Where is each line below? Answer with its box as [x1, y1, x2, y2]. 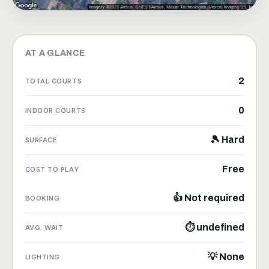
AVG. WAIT [25, 223, 64, 232]
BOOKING [25, 193, 60, 202]
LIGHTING [25, 252, 60, 261]
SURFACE [25, 135, 58, 144]
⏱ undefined [184, 222, 244, 232]
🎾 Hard [210, 134, 244, 145]
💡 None [207, 251, 244, 262]
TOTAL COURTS [25, 76, 82, 85]
